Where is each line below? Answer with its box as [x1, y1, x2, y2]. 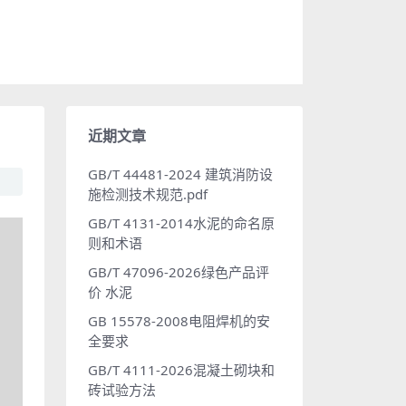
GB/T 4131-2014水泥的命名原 [88, 214, 275, 232]
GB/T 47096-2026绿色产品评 [88, 263, 269, 281]
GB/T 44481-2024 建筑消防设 [88, 165, 273, 183]
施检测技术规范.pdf [88, 185, 208, 203]
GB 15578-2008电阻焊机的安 [88, 312, 270, 330]
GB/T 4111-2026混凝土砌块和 [88, 361, 275, 379]
